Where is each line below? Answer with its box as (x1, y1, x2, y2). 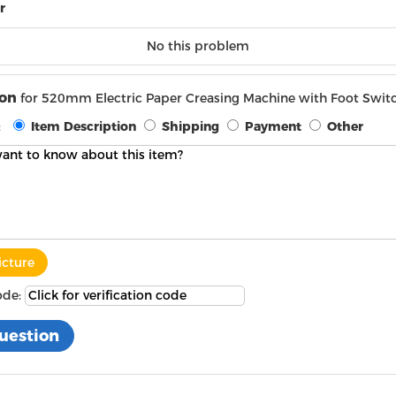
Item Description (30, 118, 136, 134)
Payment (244, 118, 301, 134)
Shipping (161, 118, 219, 134)
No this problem (147, 37, 249, 54)
